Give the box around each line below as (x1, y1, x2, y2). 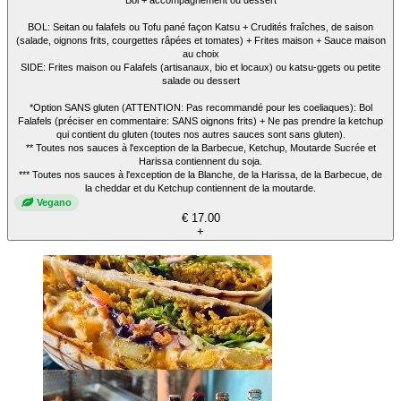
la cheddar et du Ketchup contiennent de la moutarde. (85, 182, 316, 193)
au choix (182, 47, 219, 59)
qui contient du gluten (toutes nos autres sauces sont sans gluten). (55, 128, 346, 140)
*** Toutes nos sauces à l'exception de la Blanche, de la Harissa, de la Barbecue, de (19, 168, 382, 180)
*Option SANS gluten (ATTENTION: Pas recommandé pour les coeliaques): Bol (29, 101, 372, 113)
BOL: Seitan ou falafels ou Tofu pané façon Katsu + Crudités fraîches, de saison (28, 21, 373, 32)
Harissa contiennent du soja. (139, 155, 262, 166)
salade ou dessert (161, 74, 240, 86)
